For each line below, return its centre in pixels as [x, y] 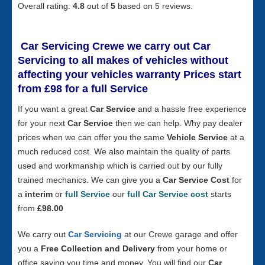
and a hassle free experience [191, 109]
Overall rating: [45, 6]
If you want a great [54, 109]
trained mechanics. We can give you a [90, 180]
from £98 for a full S [67, 89]
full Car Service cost [169, 194]
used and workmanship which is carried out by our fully [120, 166]
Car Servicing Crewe [71, 46]
